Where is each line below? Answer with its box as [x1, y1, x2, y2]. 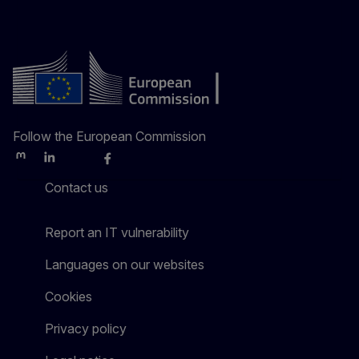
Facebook [99, 156, 153, 171]
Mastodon [12, 156, 65, 171]
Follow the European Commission [13, 128, 206, 144]
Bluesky [70, 156, 111, 171]
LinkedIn [41, 156, 85, 171]
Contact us [45, 179, 108, 196]
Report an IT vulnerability [45, 224, 189, 240]
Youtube [127, 156, 171, 171]
